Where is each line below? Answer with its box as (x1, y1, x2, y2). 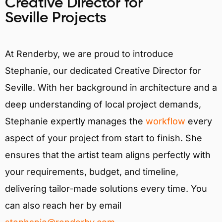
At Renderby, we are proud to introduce (5, 49, 173, 59)
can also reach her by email (5, 200, 121, 211)
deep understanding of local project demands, (5, 99, 201, 110)
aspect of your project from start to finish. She (5, 133, 202, 144)
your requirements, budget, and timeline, (5, 166, 178, 177)
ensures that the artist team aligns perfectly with (5, 150, 211, 161)
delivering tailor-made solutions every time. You (5, 183, 207, 194)
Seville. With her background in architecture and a (5, 82, 217, 93)
